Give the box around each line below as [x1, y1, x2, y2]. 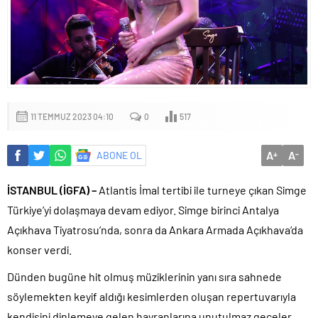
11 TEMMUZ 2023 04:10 [31, 111, 114, 121]
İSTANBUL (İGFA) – [7, 182, 99, 197]
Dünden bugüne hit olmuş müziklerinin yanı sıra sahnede [7, 269, 282, 283]
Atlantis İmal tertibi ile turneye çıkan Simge [99, 182, 307, 197]
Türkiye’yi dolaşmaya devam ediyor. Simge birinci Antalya [7, 202, 279, 216]
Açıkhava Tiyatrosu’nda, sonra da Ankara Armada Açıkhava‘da [7, 222, 303, 236]
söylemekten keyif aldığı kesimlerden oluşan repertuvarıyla [7, 289, 296, 303]
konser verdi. [7, 242, 72, 256]
